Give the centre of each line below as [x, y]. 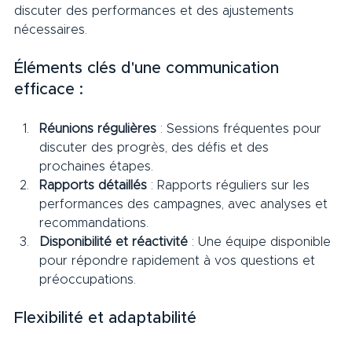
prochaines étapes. [96, 167]
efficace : [60, 90]
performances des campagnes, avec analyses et [185, 205]
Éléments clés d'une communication [149, 69]
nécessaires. [60, 30]
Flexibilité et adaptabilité [117, 319]
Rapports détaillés [93, 186]
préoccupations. [88, 280]
